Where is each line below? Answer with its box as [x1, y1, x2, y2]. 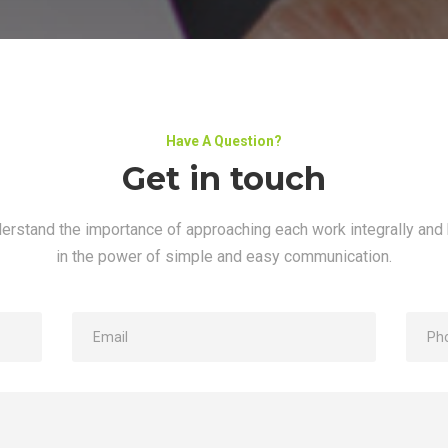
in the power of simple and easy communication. [56, 247, 392, 266]
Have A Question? [166, 133, 282, 149]
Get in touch [122, 159, 326, 198]
